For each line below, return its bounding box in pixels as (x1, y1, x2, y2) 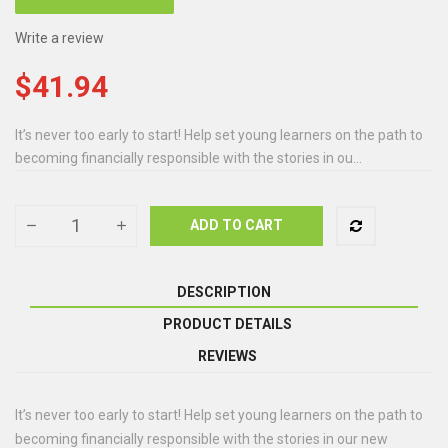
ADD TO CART (190, 217, 283, 234)
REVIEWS (197, 347, 257, 364)
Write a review (15, 29, 104, 46)
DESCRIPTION (177, 283, 271, 300)
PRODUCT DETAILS (162, 315, 292, 332)
